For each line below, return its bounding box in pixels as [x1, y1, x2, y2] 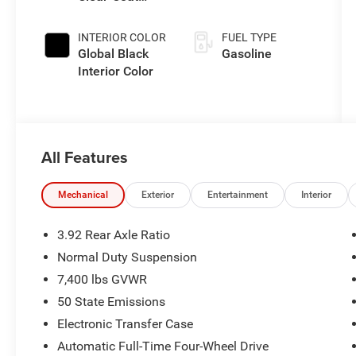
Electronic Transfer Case [57, 315, 194, 331]
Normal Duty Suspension [57, 249, 198, 265]
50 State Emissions [57, 293, 166, 309]
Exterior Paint [78, 6, 156, 21]
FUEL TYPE [221, 30, 277, 44]
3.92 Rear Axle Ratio [57, 226, 171, 242]
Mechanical [58, 188, 109, 200]
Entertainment [207, 188, 269, 200]
